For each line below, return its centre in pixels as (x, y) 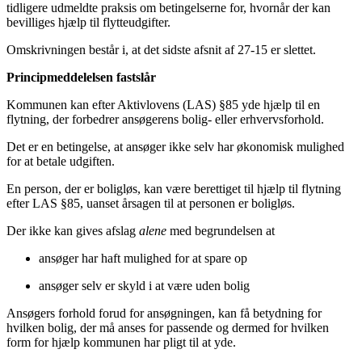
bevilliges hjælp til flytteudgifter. (92, 23)
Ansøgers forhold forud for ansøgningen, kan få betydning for (164, 314)
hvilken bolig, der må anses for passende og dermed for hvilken (168, 328)
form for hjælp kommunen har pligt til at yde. (123, 343)
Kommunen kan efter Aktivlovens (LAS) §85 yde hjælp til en (163, 105)
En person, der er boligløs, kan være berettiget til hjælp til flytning (174, 189)
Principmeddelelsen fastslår (83, 78)
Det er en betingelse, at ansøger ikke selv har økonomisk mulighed (175, 147)
